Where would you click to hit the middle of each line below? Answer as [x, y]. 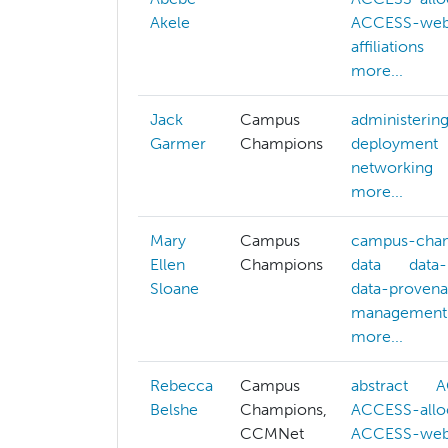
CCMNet [272, 434]
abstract [379, 386]
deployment [394, 144]
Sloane [174, 289]
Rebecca [181, 386]
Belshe [174, 410]
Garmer [178, 144]
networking [392, 168]
